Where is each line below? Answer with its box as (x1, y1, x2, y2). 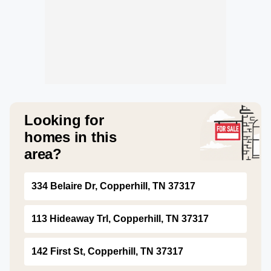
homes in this (24, 129, 117, 145)
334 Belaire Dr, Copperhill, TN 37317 (31, 181, 195, 191)
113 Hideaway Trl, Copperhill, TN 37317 (31, 214, 209, 224)
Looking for (24, 112, 104, 128)
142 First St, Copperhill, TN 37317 (31, 246, 183, 256)
